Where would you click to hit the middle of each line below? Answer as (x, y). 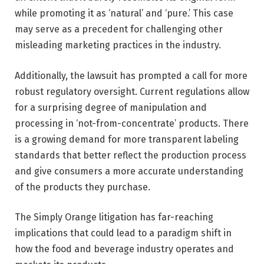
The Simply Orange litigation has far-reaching (114, 217)
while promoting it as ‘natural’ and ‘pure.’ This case (124, 14)
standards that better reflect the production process (131, 155)
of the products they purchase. (82, 187)
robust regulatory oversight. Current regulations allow (132, 91)
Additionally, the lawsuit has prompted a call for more (131, 75)
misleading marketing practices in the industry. (118, 45)
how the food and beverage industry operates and (124, 249)
